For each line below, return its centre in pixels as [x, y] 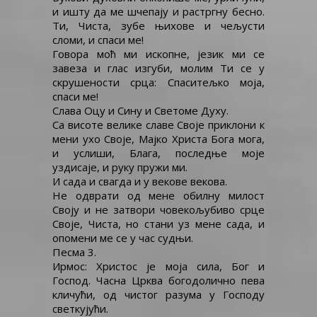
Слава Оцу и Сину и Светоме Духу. [140, 110]
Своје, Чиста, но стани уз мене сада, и [158, 224]
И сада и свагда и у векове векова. [140, 181]
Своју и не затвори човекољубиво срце [158, 209]
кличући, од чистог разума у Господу [158, 294]
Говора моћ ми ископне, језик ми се [158, 54]
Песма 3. [74, 252]
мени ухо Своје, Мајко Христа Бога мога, [158, 139]
